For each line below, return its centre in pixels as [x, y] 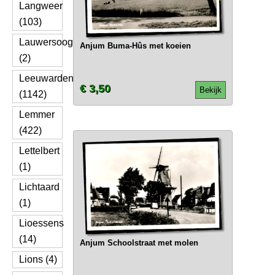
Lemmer [37, 114]
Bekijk [210, 90]
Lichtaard [39, 187]
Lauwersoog [46, 42]
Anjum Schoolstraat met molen [139, 243]
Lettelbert [39, 151]
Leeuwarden [46, 78]
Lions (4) [38, 259]
